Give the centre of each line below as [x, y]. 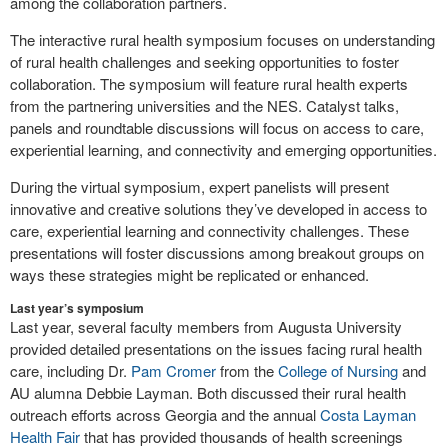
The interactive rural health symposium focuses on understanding [222, 39]
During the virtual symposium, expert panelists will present [199, 186]
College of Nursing [338, 370]
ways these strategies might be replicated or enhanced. [189, 274]
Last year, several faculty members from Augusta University [206, 326]
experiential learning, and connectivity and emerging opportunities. [223, 149]
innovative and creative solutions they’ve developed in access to [218, 208]
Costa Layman [368, 414]
